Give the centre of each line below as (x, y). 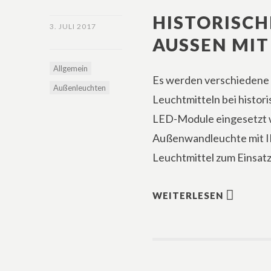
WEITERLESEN (188, 195)
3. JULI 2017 (73, 26)
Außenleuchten (80, 88)
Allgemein (70, 68)
